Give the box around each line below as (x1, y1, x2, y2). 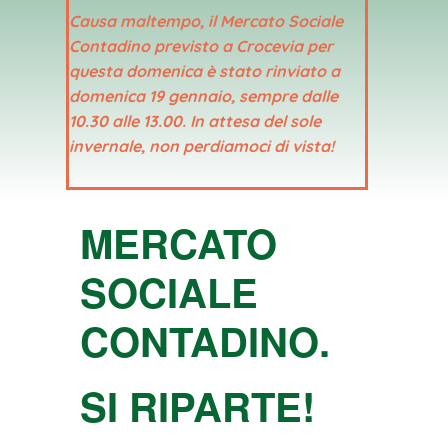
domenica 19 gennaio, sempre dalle (69, 85, 338, 106)
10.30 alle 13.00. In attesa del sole (69, 110, 321, 131)
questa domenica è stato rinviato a (69, 60, 340, 81)
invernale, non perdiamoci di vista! (69, 135, 338, 156)
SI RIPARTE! (80, 376, 315, 434)
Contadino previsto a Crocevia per (69, 35, 333, 56)
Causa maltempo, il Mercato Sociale (69, 10, 343, 31)
